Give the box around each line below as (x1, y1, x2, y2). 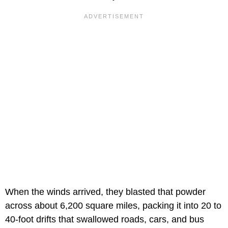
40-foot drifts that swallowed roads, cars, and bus (5, 214, 204, 225)
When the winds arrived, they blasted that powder (5, 187, 206, 197)
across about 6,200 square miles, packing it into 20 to (5, 201, 221, 211)
